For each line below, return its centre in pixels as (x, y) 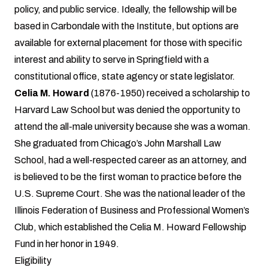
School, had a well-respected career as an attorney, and (130, 160)
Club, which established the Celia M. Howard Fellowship (130, 227)
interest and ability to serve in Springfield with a (112, 59)
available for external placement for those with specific (128, 42)
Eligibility (33, 260)
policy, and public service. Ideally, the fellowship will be (126, 9)
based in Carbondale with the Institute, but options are (127, 26)
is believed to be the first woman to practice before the (128, 176)
